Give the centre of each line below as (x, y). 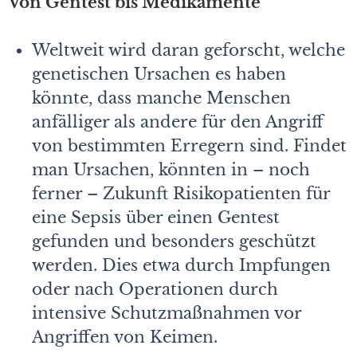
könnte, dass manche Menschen (161, 98)
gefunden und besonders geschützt (174, 241)
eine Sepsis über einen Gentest (156, 217)
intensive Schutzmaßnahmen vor (167, 313)
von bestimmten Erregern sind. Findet (189, 145)
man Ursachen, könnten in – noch (171, 169)
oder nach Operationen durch (155, 289)
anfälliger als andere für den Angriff (178, 122)
